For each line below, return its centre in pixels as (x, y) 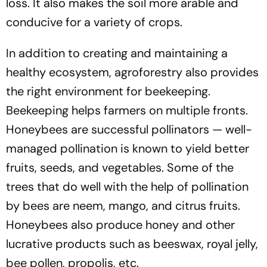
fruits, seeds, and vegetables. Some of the (120, 167)
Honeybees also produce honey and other (120, 224)
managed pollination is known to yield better (128, 148)
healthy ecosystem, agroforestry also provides (132, 72)
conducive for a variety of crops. (94, 22)
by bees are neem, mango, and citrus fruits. (123, 205)
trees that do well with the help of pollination (127, 186)
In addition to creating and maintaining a (117, 53)
